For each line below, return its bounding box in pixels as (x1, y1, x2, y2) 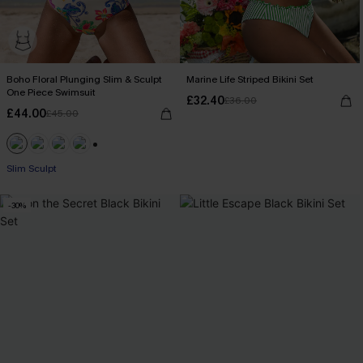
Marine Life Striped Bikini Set (186, 73, 314, 86)
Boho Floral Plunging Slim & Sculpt (6, 73, 162, 86)
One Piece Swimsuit (6, 86, 96, 99)
